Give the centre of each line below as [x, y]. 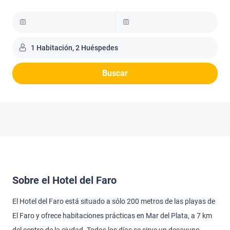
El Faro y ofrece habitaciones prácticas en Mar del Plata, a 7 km [112, 216]
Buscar [115, 73]
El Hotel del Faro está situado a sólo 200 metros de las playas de [114, 201]
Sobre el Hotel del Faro [64, 180]
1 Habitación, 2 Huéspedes [74, 48]
